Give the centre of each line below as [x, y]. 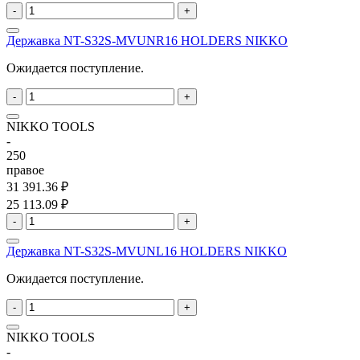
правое [25, 170]
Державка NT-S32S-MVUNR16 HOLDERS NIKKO [147, 41]
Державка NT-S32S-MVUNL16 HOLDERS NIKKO [147, 252]
